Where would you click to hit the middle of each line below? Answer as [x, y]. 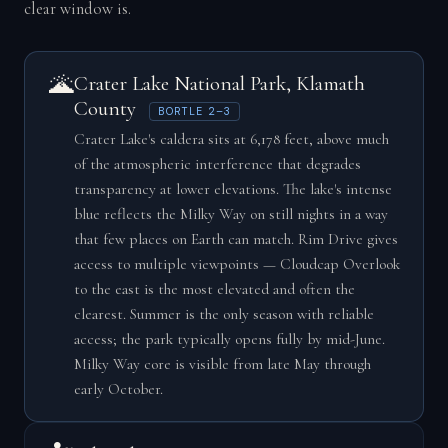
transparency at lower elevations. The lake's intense [232, 189]
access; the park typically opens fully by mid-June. [229, 339]
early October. [118, 389]
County [107, 109]
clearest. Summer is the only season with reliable [223, 314]
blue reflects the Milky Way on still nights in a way [230, 214]
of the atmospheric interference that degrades [217, 164]
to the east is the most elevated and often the [214, 289]
